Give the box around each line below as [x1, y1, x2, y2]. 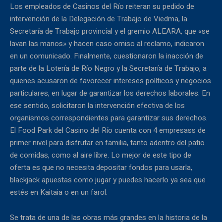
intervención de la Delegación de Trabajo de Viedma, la [10, 13, 187, 25]
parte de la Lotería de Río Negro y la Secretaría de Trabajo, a [10, 63, 207, 74]
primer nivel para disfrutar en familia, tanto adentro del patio [10, 137, 205, 149]
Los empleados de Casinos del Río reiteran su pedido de [10, 1, 194, 12]
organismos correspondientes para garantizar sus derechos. [10, 112, 208, 124]
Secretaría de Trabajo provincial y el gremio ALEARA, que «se [10, 26, 210, 37]
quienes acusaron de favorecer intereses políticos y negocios [10, 75, 211, 87]
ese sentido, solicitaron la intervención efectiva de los [10, 100, 185, 111]
